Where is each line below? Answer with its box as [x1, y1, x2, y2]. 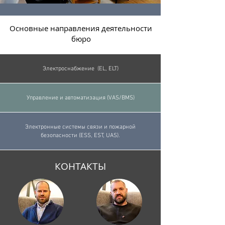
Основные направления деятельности [10, 23, 152, 33]
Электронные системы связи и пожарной [25, 124, 136, 131]
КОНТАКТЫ [55, 160, 106, 173]
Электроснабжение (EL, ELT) [42, 65, 119, 72]
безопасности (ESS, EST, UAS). [41, 132, 120, 139]
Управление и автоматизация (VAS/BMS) [26, 94, 135, 101]
